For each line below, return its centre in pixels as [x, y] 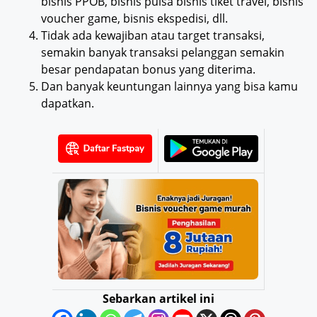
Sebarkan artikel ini [158, 299]
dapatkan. [68, 104]
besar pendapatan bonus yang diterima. [148, 70]
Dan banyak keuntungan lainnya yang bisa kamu [169, 87]
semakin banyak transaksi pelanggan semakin [163, 53]
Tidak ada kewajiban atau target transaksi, [153, 36]
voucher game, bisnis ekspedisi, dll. [134, 19]
